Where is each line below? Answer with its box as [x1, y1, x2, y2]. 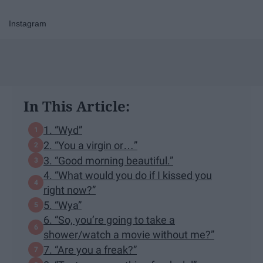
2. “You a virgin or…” [43, 139, 137, 151]
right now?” [43, 184, 96, 197]
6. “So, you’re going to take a [43, 214, 175, 227]
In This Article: [23, 96, 130, 116]
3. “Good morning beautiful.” [43, 154, 173, 167]
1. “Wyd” [43, 123, 82, 136]
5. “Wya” [55, 198, 82, 211]
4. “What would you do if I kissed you [43, 169, 55, 182]
